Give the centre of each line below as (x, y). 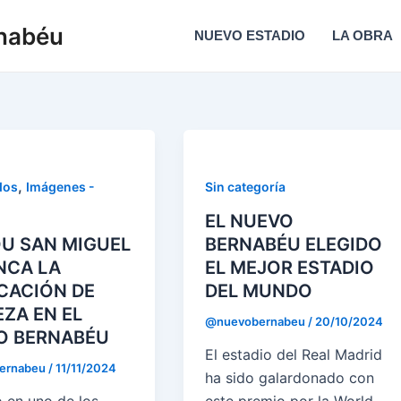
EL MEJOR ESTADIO (290, 267)
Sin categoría (246, 187)
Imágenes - (60, 187)
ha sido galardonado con (290, 378)
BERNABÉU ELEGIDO (294, 244)
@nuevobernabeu (257, 321)
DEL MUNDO (259, 290)
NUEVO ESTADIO (250, 35)
